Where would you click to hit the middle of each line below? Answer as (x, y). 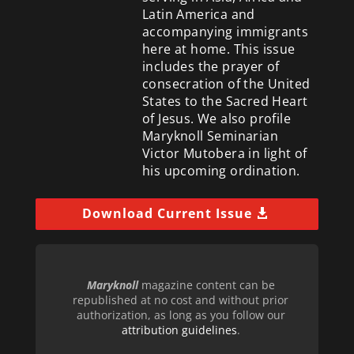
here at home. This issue (218, 49)
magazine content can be (206, 284)
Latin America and (198, 14)
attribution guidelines (179, 330)
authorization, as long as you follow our (181, 314)
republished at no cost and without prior (181, 299)
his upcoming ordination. (221, 170)
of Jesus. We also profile (216, 118)
